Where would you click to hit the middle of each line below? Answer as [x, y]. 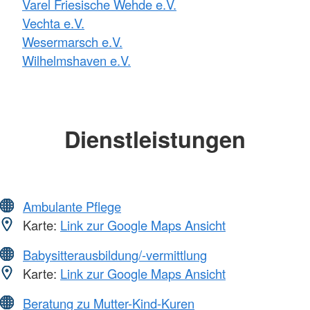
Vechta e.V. [53, 23]
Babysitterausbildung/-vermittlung [115, 254]
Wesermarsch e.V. [72, 42]
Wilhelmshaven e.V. [76, 61]
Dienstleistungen [155, 139]
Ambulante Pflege [72, 206]
